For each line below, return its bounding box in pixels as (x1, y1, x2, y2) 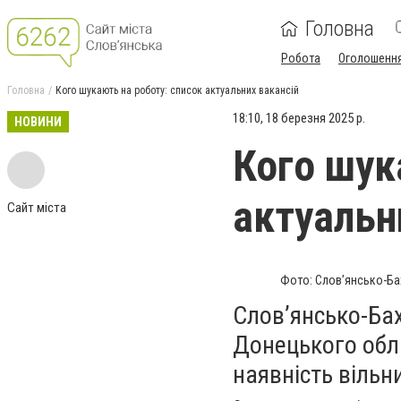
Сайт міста (7, 200, 66, 216)
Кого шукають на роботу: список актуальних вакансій (55, 84, 299, 97)
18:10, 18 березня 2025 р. (233, 110, 365, 126)
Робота (281, 51, 320, 65)
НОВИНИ (14, 115, 62, 129)
